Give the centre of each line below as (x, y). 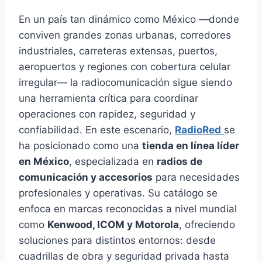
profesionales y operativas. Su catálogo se (118, 193)
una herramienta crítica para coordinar (108, 98)
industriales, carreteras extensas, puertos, (118, 51)
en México (44, 161)
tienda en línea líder (191, 145)
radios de (180, 161)
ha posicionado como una (80, 145)
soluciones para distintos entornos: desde (117, 240)
